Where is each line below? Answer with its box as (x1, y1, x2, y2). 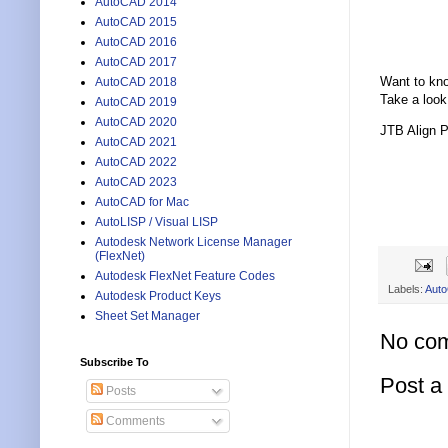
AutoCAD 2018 (95, 75, 177, 90)
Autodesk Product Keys (95, 289, 221, 304)
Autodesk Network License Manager (95, 235, 292, 250)
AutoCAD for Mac (95, 195, 189, 210)
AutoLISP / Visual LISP (95, 215, 218, 230)
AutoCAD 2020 (95, 115, 177, 130)
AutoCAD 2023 (95, 175, 177, 190)
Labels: (388, 282, 425, 295)
